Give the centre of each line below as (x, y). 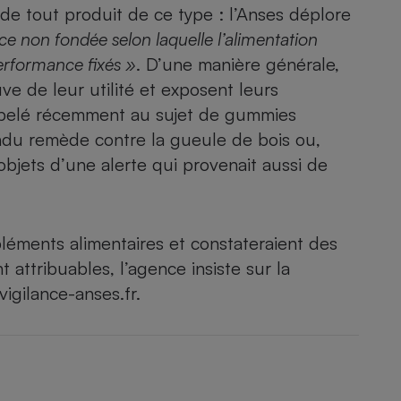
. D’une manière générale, (238, 64)
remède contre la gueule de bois (162, 140)
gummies (260, 115)
